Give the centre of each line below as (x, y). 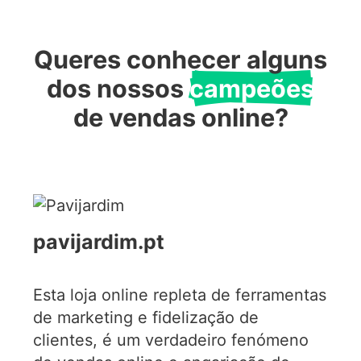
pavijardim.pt (99, 242)
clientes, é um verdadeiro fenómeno (171, 340)
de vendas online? (180, 118)
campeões (252, 89)
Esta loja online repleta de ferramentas (180, 295)
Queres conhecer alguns (180, 60)
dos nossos (118, 89)
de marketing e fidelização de (146, 317)
